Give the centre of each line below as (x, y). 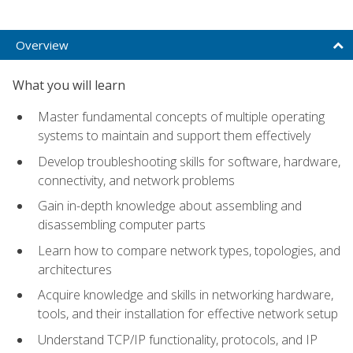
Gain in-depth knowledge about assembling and (170, 206)
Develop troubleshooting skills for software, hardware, (189, 161)
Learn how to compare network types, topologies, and (189, 250)
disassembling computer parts (122, 225)
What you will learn (69, 85)
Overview (42, 45)
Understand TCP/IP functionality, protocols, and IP (178, 339)
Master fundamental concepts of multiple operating (181, 116)
